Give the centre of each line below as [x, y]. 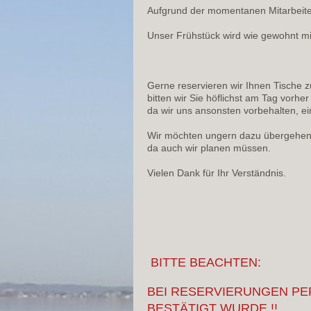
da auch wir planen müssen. [209, 148]
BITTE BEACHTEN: [204, 263]
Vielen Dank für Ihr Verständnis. [217, 173]
